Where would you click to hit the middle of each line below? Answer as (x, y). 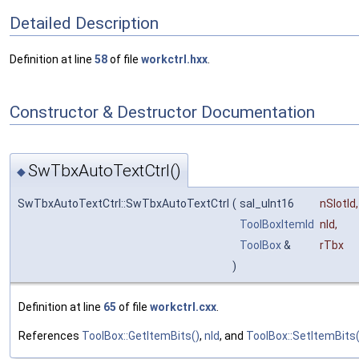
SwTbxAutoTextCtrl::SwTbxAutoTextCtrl (123, 204)
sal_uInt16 (268, 204)
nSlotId (338, 204)
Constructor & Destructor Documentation (162, 113)
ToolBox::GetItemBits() (141, 336)
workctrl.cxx (183, 307)
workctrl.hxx (174, 59)
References (50, 336)
